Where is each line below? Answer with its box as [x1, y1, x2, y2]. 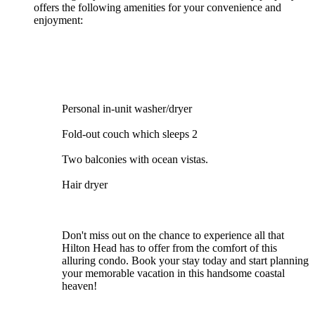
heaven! [62, 279, 97, 292]
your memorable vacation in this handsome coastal [62, 266, 285, 279]
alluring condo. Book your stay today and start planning [62, 254, 309, 266]
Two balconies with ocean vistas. [62, 153, 208, 165]
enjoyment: [34, 13, 83, 26]
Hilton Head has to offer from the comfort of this [62, 241, 277, 254]
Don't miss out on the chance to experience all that [62, 229, 284, 241]
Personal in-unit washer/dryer [62, 102, 192, 115]
